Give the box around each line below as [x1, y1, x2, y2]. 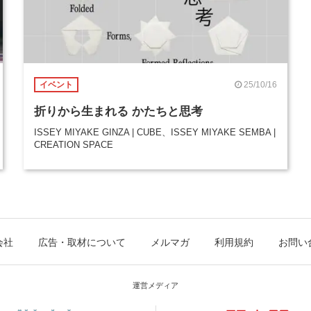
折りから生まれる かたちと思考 [34, 105, 203, 117]
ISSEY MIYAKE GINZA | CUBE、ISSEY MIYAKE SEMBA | [34, 127, 276, 137]
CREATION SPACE [34, 140, 113, 150]
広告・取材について [38, 237, 126, 248]
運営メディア [133, 281, 178, 289]
